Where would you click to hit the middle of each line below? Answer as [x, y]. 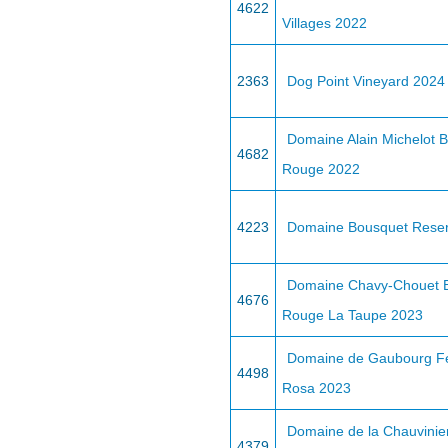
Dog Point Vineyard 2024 [366, 81]
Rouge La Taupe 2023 [352, 315]
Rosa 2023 [316, 388]
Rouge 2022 [321, 169]
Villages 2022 [324, 23]
